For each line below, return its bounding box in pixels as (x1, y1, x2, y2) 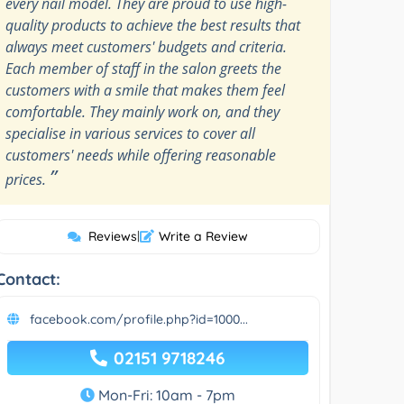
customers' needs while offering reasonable (5, 144, 277, 165)
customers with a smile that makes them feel (5, 79, 286, 100)
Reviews (87, 227, 137, 244)
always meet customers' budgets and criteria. (5, 36, 288, 57)
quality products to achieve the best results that (5, 14, 301, 35)
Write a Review (158, 227, 248, 244)
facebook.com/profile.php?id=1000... (30, 310, 249, 327)
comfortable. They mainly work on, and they (5, 101, 280, 122)
